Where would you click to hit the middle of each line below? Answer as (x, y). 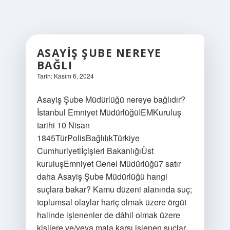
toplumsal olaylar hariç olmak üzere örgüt (111, 202)
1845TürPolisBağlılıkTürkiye (88, 138)
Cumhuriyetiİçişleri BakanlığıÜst (95, 151)
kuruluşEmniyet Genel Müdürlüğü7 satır (109, 164)
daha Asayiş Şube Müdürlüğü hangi (102, 176)
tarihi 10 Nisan (63, 125)
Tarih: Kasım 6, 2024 (65, 76)
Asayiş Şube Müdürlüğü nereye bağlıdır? (111, 99)
